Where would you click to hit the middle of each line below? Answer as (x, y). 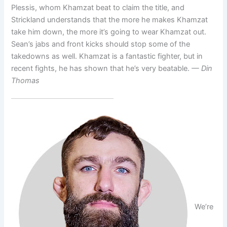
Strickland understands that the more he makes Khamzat (110, 20)
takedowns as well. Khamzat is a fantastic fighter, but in (107, 56)
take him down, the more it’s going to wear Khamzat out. (109, 32)
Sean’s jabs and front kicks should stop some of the (101, 44)
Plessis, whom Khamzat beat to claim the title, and (98, 7)
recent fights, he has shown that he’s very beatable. (102, 68)
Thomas (26, 80)
